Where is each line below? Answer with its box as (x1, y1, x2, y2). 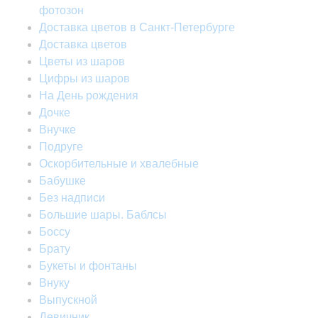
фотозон (39, 4, 84, 17)
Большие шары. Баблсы (39, 209, 167, 221)
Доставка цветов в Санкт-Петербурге (39, 21, 235, 34)
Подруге (39, 141, 83, 153)
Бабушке (39, 175, 86, 187)
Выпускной (39, 294, 97, 307)
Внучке (39, 124, 76, 136)
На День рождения (39, 89, 138, 102)
